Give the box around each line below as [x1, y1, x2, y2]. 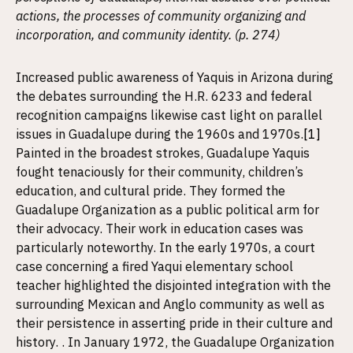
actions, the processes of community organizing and [16, 8, 306, 24]
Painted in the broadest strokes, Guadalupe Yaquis [16, 145, 310, 161]
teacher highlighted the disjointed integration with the [16, 277, 331, 293]
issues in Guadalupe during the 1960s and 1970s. [16, 126, 303, 142]
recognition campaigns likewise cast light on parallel [16, 107, 322, 123]
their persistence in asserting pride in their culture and [16, 315, 333, 331]
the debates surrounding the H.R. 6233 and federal [16, 88, 312, 104]
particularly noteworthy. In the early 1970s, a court [16, 240, 315, 255]
